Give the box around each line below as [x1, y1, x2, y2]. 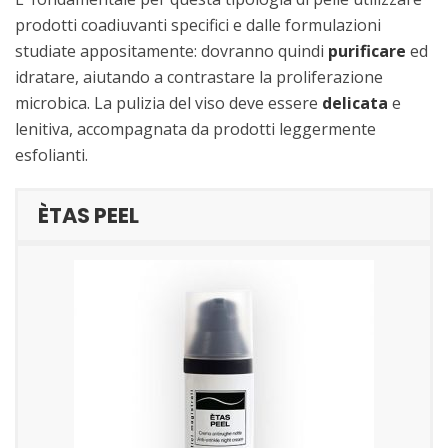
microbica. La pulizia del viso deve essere [15, 92, 322, 115]
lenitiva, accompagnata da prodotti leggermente [15, 118, 376, 141]
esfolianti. [15, 144, 88, 167]
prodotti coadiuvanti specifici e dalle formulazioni [15, 14, 381, 37]
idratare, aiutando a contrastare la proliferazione [15, 66, 383, 89]
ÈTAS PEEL [38, 201, 139, 231]
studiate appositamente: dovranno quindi [15, 40, 328, 63]
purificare [328, 40, 406, 63]
